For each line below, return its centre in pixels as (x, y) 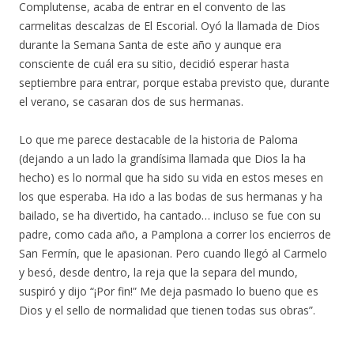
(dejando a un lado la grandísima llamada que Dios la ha (162, 158)
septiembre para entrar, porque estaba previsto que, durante (174, 82)
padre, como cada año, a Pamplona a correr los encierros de (175, 234)
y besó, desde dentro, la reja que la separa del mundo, (158, 272)
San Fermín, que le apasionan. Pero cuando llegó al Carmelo (173, 253)
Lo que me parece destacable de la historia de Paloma (158, 139)
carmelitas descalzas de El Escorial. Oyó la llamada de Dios (169, 25)
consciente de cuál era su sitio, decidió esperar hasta (154, 63)
